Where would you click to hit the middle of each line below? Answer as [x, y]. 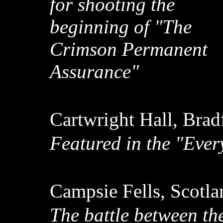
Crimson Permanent [129, 49]
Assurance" [94, 71]
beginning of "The [121, 27]
